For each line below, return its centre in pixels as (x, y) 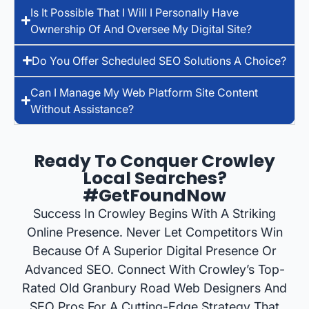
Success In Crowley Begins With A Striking (154, 213)
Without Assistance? (82, 109)
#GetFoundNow (154, 195)
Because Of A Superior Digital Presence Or (154, 250)
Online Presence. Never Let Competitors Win (154, 232)
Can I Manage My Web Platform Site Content (144, 92)
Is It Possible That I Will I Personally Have (135, 12)
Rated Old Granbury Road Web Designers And (154, 288)
